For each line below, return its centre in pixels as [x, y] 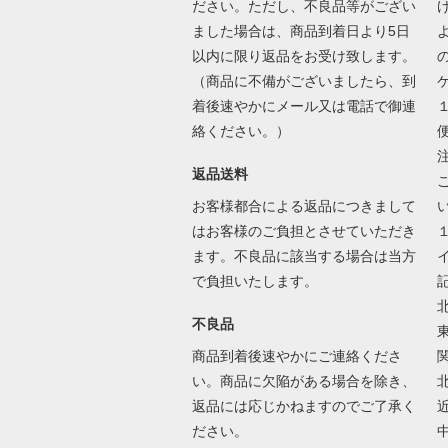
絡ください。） [242, 131]
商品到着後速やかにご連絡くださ [296, 356]
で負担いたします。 [256, 281]
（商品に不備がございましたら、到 [303, 81]
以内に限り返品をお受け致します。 [303, 56]
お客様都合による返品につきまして [303, 206]
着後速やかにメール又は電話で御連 [303, 106]
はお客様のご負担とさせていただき [303, 231]
